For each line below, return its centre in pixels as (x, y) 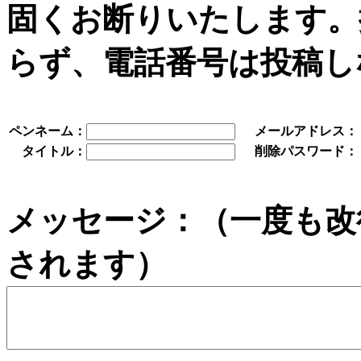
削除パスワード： (306, 151)
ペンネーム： (48, 131)
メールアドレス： (306, 131)
